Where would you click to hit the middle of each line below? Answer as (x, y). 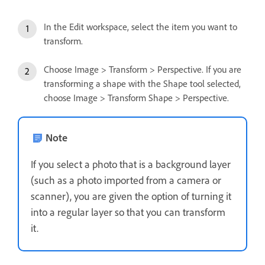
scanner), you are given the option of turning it (131, 196)
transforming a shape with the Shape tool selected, (142, 84)
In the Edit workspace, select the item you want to (140, 27)
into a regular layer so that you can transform (128, 212)
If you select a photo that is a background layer (131, 164)
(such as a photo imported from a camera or (126, 180)
